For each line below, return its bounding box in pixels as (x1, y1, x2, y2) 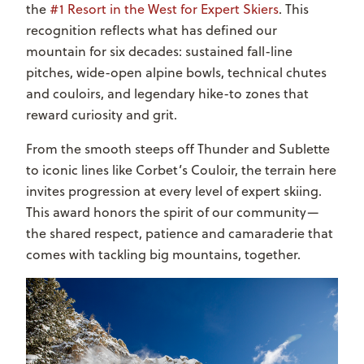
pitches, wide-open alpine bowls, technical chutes (26, 63, 327, 81)
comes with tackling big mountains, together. (26, 245, 301, 263)
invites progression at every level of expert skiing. (26, 181, 322, 200)
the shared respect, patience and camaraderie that (26, 223, 333, 242)
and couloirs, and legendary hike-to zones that (26, 84, 309, 102)
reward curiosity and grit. (26, 105, 177, 123)
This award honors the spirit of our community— (26, 202, 318, 221)
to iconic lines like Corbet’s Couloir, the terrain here (26, 160, 336, 179)
